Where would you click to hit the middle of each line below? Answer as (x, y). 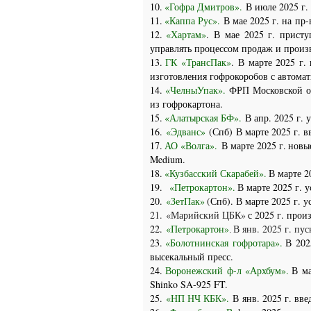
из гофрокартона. (186, 104)
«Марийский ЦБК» (206, 215)
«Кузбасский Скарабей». (216, 173)
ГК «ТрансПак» (198, 62)
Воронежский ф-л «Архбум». (227, 270)
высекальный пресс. (192, 257)
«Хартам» (186, 34)
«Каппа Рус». (194, 20)
